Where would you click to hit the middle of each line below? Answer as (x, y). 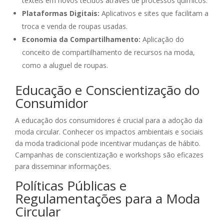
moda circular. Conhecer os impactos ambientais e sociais (109, 132)
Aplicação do (162, 39)
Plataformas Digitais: (61, 13)
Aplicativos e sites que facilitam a (154, 13)
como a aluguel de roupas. (65, 65)
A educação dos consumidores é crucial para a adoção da (109, 120)
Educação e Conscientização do (107, 90)
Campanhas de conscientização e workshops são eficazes (109, 155)
